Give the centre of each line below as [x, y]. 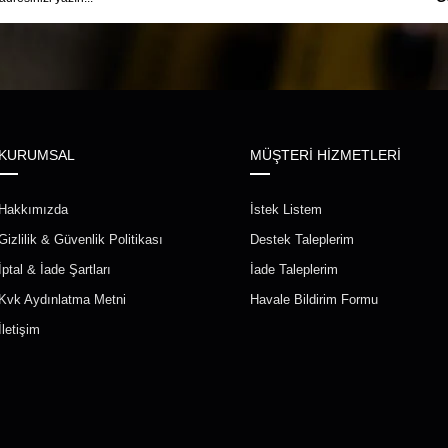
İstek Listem [285, 210]
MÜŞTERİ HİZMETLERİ [325, 155]
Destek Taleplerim [301, 240]
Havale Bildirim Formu [313, 300]
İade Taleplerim [293, 270]
